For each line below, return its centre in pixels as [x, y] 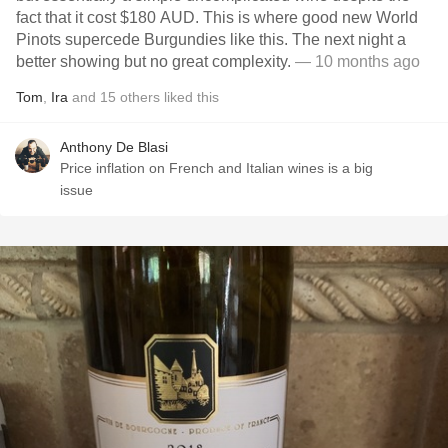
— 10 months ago [357, 61]
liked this [189, 97]
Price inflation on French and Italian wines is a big [216, 168]
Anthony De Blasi [114, 147]
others [140, 97]
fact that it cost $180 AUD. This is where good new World [217, 17]
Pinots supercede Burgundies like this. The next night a [211, 39]
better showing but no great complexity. [155, 61]
